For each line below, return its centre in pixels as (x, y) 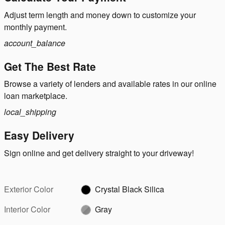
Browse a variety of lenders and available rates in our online (110, 84)
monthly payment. (35, 27)
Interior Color (27, 209)
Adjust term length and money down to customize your (100, 15)
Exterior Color (29, 189)
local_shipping (30, 112)
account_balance (35, 43)
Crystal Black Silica (130, 189)
